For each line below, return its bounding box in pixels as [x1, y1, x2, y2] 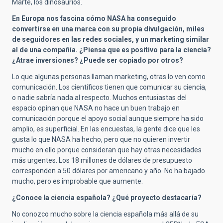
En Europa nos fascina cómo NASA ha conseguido [12, 14, 176, 22]
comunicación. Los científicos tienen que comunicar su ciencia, [12, 83, 207, 91]
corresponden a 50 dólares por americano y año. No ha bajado [12, 167, 205, 175]
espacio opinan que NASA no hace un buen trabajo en [12, 104, 180, 112]
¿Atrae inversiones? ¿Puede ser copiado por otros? [12, 56, 183, 64]
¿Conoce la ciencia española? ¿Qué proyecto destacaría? [12, 194, 202, 202]
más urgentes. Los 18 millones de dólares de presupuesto [12, 156, 192, 164]
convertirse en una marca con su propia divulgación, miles [12, 25, 205, 33]
